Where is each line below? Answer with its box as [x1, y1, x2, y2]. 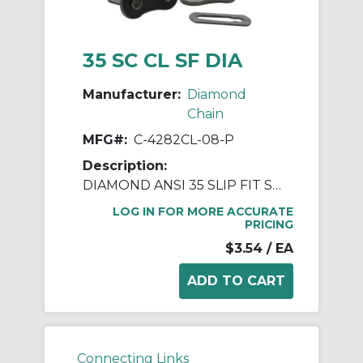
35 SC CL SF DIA [83, 48, 242, 72]
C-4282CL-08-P [134, 131, 234, 147]
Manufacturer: [83, 86, 181, 102]
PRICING [245, 217, 293, 231]
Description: [83, 157, 167, 173]
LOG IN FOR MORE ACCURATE [113, 204, 293, 218]
